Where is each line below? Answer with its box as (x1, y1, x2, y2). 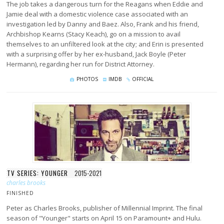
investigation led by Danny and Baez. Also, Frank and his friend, (6, 19, 199, 28)
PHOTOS (76, 75, 98, 82)
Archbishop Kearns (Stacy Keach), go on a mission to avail (6, 29, 181, 38)
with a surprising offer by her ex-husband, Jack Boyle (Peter (6, 49, 186, 58)
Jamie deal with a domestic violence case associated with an (6, 9, 188, 18)
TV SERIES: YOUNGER (7, 168, 68, 178)
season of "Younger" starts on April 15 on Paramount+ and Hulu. (6, 213, 202, 222)
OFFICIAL (132, 75, 154, 82)
